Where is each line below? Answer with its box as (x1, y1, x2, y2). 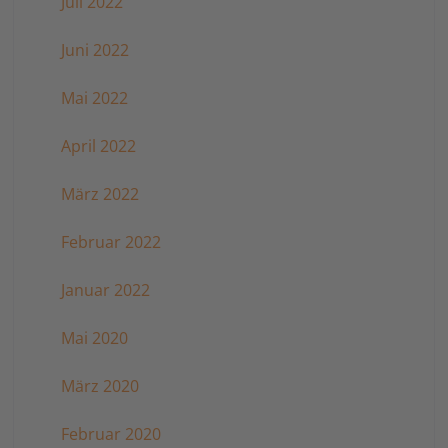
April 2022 (60, 135, 136, 158)
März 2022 (60, 183, 139, 206)
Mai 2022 (60, 87, 128, 110)
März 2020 (60, 375, 139, 398)
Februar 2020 (60, 423, 161, 446)
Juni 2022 (60, 39, 129, 62)
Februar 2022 (60, 231, 161, 254)
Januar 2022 (60, 279, 150, 302)
